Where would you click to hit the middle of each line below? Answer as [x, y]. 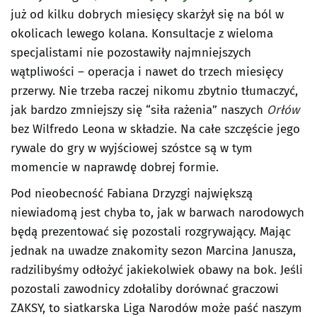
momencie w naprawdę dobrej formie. [115, 168]
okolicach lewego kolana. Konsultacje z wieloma [142, 34]
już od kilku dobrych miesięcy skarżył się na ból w [147, 15]
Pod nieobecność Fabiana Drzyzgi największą [132, 194]
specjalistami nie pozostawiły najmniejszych [131, 53]
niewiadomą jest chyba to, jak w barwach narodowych [157, 213]
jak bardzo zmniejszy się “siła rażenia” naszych [139, 110]
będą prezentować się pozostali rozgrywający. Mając [151, 232]
